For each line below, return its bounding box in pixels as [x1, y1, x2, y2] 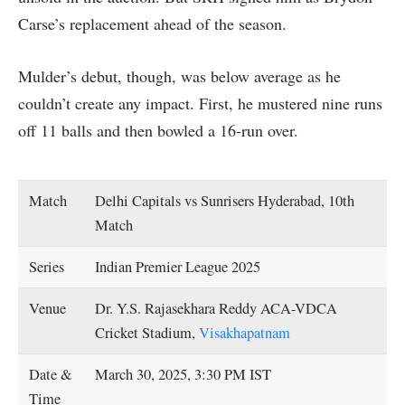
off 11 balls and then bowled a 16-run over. [18, 119, 298, 142]
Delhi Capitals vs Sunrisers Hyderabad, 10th [95, 190, 355, 211]
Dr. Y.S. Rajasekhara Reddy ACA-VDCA [95, 297, 338, 318]
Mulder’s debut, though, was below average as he [18, 65, 341, 88]
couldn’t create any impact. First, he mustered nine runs [18, 92, 382, 115]
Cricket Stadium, [95, 322, 200, 343]
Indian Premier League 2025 [95, 256, 261, 277]
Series [29, 256, 65, 277]
